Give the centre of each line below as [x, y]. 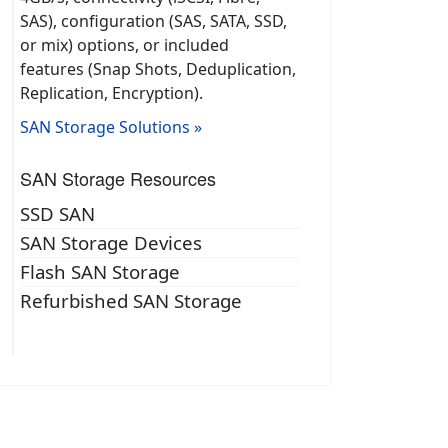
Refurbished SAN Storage [131, 301]
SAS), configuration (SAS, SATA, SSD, [153, 21]
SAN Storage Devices [111, 243]
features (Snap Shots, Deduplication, [158, 69]
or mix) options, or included [124, 45]
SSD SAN [57, 214]
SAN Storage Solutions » [111, 127]
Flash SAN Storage [100, 272]
